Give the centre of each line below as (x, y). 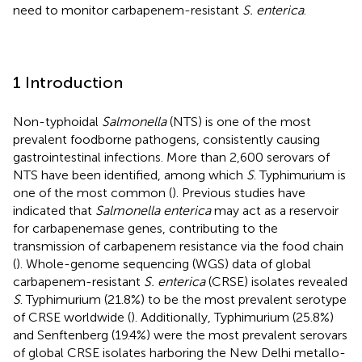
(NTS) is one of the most (239, 122)
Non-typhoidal (57, 122)
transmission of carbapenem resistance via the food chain (178, 246)
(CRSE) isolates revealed (276, 282)
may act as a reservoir (275, 211)
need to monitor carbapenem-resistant (128, 11)
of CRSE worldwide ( (72, 318)
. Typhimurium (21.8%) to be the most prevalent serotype (183, 300)
